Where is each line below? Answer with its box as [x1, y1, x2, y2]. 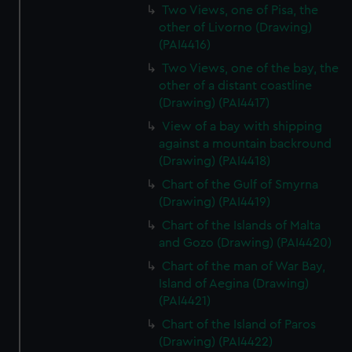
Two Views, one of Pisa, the [162, 4, 319, 16]
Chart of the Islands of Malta [162, 219, 321, 232]
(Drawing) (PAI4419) [159, 196, 271, 208]
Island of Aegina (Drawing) [159, 277, 310, 290]
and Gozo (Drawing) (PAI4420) [159, 236, 332, 249]
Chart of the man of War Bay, [162, 260, 326, 273]
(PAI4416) [159, 38, 211, 51]
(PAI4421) [159, 295, 211, 307]
